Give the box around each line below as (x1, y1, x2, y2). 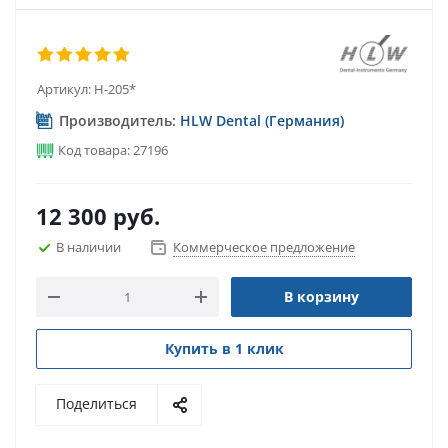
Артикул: (37, 80, 91, 98)
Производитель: (55, 111, 180, 130)
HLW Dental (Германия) (180, 111, 344, 130)
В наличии (56, 237, 121, 256)
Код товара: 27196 (55, 141, 168, 159)
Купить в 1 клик (164, 339, 284, 358)
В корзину (284, 287, 359, 306)
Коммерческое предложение (173, 238, 355, 256)
